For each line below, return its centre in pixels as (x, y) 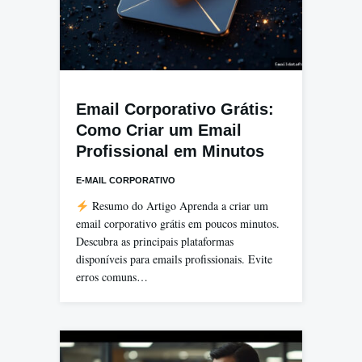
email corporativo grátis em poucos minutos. (178, 224)
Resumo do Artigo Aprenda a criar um (178, 206)
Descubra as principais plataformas (155, 242)
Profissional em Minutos (170, 152)
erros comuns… (112, 277)
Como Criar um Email (159, 130)
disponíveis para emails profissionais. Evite (174, 259)
